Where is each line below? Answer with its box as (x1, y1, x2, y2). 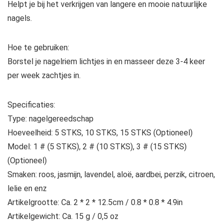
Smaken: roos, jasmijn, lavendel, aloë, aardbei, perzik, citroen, (7, 170, 215, 180)
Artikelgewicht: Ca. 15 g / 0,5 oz (7, 212, 118, 222)
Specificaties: (7, 100, 55, 110)
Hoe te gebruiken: (7, 43, 69, 53)
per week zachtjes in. (7, 71, 81, 81)
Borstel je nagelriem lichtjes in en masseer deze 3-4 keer (7, 57, 205, 67)
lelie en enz (7, 184, 47, 194)
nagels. (7, 13, 32, 23)
